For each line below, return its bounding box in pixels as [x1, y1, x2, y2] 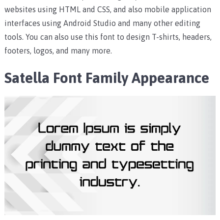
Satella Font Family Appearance [4, 69, 209, 86]
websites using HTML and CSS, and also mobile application [4, 5, 211, 14]
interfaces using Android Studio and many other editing [4, 19, 200, 28]
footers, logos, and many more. [4, 46, 120, 55]
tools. [4, 32, 26, 42]
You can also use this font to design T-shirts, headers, [25, 32, 212, 42]
